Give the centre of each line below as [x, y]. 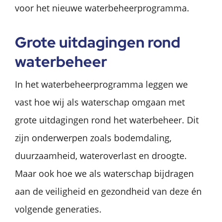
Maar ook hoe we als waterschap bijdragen [104, 173]
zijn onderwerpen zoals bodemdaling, [93, 138]
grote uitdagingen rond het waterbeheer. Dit [107, 120]
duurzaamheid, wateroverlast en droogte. [101, 155]
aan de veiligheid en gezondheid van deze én [108, 191]
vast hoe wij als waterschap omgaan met [100, 102]
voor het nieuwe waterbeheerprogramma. [102, 8]
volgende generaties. [58, 209]
